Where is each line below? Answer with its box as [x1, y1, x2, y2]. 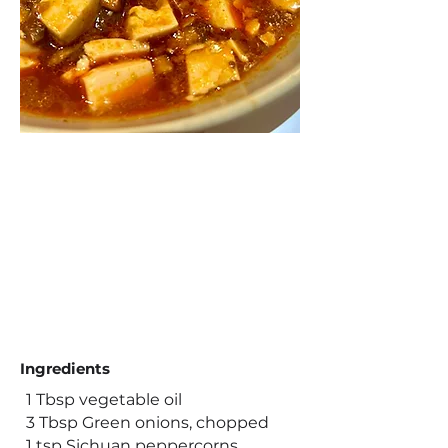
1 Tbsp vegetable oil [26, 390, 182, 409]
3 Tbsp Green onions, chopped [26, 413, 269, 432]
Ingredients [20, 359, 110, 378]
